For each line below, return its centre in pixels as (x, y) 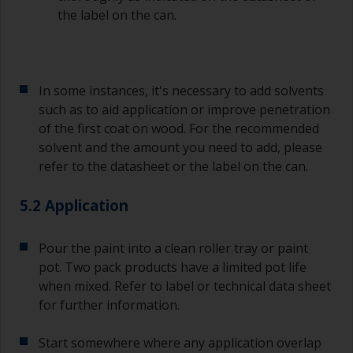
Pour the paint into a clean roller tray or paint (173, 248)
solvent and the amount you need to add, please (180, 147)
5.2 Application (74, 205)
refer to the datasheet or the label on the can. (173, 166)
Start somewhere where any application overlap (180, 342)
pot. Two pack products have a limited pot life (173, 267)
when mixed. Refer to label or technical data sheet (185, 286)
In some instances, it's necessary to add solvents (181, 90)
